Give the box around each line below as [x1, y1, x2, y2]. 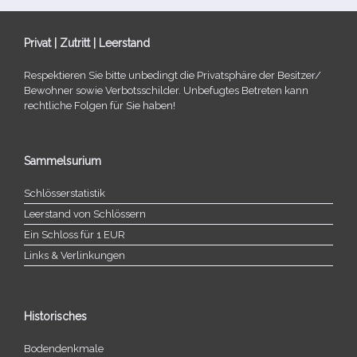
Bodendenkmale [24, 342, 104, 355]
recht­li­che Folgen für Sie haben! [24, 99, 175, 112]
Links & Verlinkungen [24, 249, 125, 261]
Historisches [24, 309, 87, 323]
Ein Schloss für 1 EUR [24, 228, 125, 241]
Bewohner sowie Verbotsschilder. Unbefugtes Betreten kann [24, 84, 308, 96]
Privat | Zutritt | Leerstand [24, 36, 150, 49]
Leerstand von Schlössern [24, 207, 146, 220]
